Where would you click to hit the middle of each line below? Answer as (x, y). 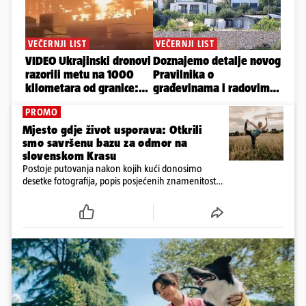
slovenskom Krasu (70, 156)
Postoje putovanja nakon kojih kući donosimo (112, 169)
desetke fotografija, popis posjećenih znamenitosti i (122, 181)
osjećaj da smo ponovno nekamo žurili (98, 193)
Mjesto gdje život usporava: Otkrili (112, 130)
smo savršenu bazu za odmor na (105, 143)
